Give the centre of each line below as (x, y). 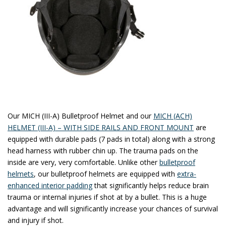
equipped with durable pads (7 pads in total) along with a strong (111, 139)
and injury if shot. (36, 220)
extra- (187, 174)
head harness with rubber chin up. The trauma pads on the (103, 150)
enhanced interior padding (50, 185)
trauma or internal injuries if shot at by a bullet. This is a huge (107, 197)
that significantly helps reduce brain (151, 185)
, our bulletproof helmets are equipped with (105, 174)
